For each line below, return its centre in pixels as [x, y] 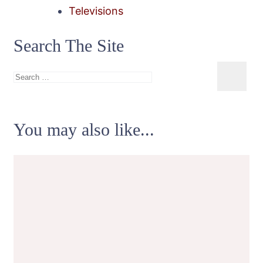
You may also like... [84, 130]
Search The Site [69, 46]
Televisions [96, 11]
